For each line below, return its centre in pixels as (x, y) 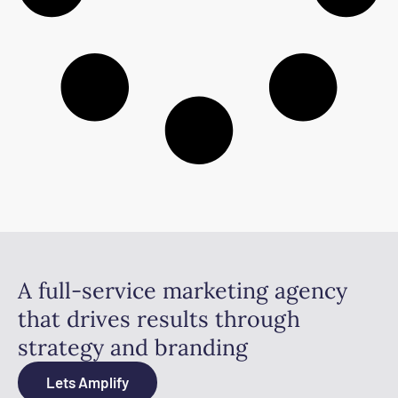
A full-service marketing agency (183, 290)
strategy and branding (133, 347)
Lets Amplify (88, 382)
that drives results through (159, 318)
